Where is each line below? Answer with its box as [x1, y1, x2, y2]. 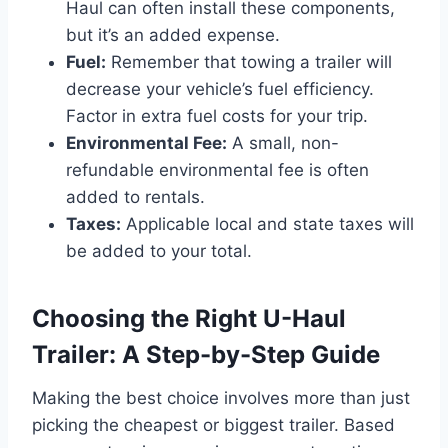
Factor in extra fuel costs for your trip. [66, 105, 368, 126]
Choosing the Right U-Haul [32, 303, 346, 333]
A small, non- [227, 132, 339, 153]
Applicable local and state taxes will [121, 213, 414, 234]
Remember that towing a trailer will [106, 51, 392, 72]
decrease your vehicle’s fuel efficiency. [66, 78, 374, 99]
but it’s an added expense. [66, 24, 280, 45]
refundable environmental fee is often [66, 159, 369, 180]
